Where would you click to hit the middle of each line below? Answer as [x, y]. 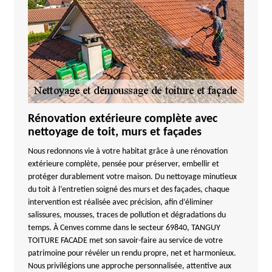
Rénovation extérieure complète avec [122, 119]
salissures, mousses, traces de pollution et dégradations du [127, 215]
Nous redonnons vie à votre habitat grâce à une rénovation [127, 151]
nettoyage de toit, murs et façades [114, 132]
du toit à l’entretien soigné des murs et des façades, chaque [128, 190]
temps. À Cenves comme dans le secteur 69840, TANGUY [124, 228]
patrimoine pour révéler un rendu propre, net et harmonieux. [132, 253]
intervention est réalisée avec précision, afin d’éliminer [120, 202]
